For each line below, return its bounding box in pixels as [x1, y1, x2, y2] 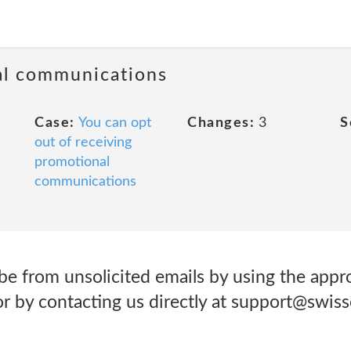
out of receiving [34, 136, 132, 150]
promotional [34, 155, 110, 169]
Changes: [187, 116, 255, 130]
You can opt [78, 116, 151, 130]
